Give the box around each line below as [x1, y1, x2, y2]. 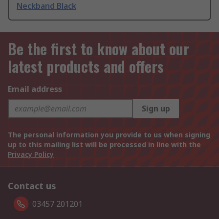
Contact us [8, 180, 56, 192]
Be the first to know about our [8, 38, 189, 60]
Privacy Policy [8, 150, 54, 159]
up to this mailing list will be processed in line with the [8, 140, 201, 150]
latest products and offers [8, 55, 164, 78]
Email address [8, 84, 62, 95]
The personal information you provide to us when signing [8, 130, 210, 140]
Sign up [142, 103, 170, 114]
